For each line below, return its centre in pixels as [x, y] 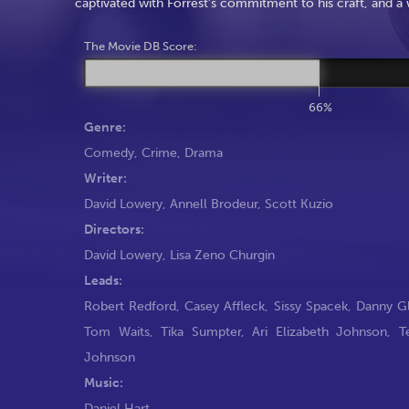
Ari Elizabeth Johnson [320, 331]
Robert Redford [131, 305]
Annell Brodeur [214, 203]
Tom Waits [117, 331]
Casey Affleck [225, 305]
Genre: [105, 126]
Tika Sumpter [201, 331]
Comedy [109, 152]
